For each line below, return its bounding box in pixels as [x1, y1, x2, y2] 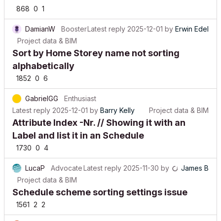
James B [181, 156, 209, 165]
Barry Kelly [100, 99, 135, 107]
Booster [61, 17, 87, 26]
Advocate [51, 156, 82, 165]
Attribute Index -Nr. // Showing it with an [12, 110, 185, 120]
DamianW [25, 17, 55, 26]
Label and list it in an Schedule [12, 123, 144, 133]
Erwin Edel [175, 17, 209, 26]
